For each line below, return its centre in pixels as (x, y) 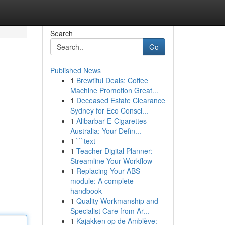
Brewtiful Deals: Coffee (112, 80)
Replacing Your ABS (108, 171)
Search (61, 33)
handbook (86, 191)
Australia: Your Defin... (105, 131)
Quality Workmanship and (117, 201)
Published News (75, 70)
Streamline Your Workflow (111, 161)
